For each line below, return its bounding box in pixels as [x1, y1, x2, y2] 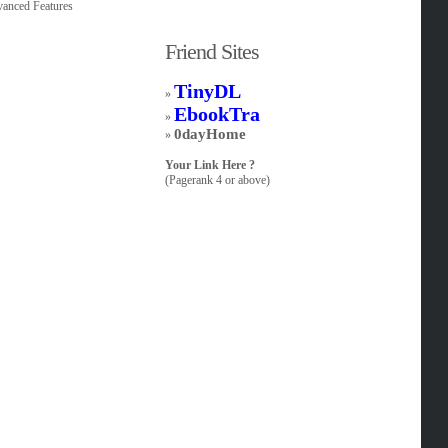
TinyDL [174, 80, 242, 102]
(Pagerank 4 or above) [165, 173, 271, 187]
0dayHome [174, 126, 247, 142]
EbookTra [174, 103, 261, 125]
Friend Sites [165, 39, 260, 64]
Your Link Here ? [165, 158, 256, 172]
